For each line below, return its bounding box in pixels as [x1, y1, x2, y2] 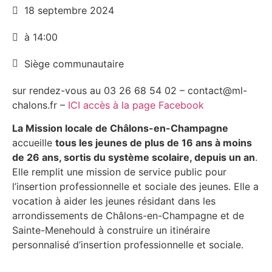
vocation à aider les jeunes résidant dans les [12, 195, 216, 208]
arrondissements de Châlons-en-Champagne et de [12, 209, 244, 222]
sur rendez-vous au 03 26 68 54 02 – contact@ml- [12, 84, 247, 97]
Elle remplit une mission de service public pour [12, 166, 226, 178]
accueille [12, 137, 55, 149]
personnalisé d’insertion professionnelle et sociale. [12, 239, 243, 251]
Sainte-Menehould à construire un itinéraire [12, 224, 210, 237]
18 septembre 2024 [24, 4, 114, 16]
